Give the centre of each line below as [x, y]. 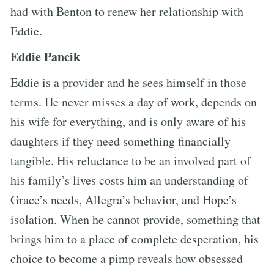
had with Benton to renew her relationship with [127, 11]
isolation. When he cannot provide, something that [135, 219]
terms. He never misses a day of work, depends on [134, 102]
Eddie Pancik [45, 56]
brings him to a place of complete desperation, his [135, 239]
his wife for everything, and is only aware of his [128, 121]
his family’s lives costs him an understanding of [129, 180]
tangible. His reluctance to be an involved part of [131, 160]
